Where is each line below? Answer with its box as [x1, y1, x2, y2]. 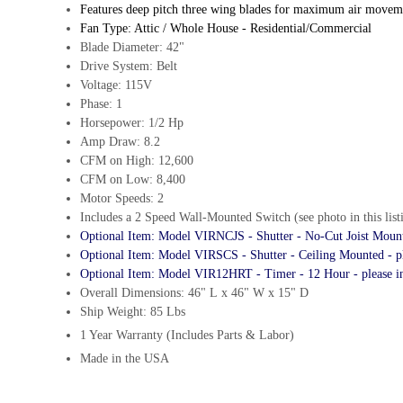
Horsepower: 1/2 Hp [80, 116, 184, 130]
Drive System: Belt [80, 59, 177, 74]
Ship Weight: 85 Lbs [80, 305, 185, 319]
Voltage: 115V [80, 78, 152, 93]
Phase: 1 [80, 97, 122, 112]
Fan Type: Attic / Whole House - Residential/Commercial [80, 22, 372, 36]
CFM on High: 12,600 [80, 154, 193, 168]
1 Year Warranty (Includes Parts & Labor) [80, 328, 294, 343]
